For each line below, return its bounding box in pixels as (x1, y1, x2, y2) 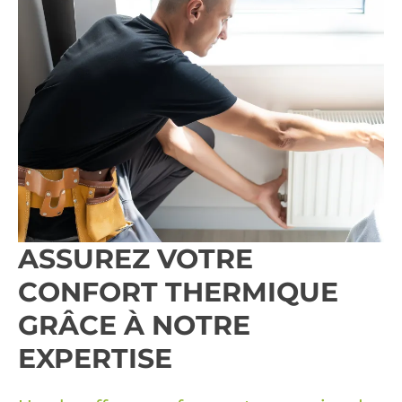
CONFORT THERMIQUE (18, 275, 338, 309)
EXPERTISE (18, 341, 172, 375)
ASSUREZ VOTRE (18, 241, 253, 275)
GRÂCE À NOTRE (18, 308, 250, 342)
